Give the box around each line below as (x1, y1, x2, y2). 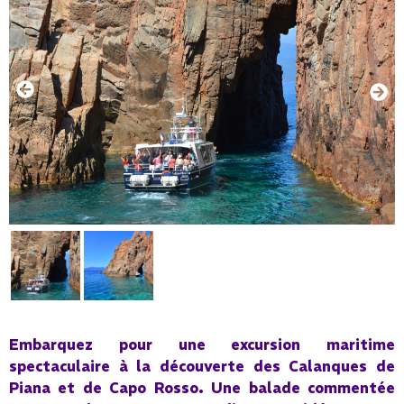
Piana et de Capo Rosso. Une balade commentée (9, 378, 395, 397)
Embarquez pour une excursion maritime (9, 335, 395, 353)
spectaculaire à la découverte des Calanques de (9, 356, 395, 375)
